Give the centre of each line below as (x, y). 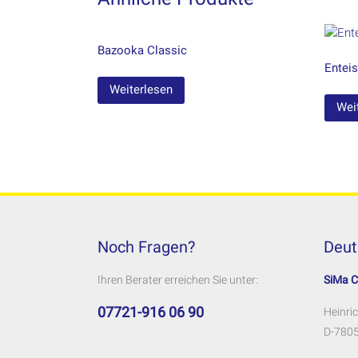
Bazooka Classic (142, 50)
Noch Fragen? (146, 247)
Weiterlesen (141, 90)
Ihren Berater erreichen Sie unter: (178, 280)
